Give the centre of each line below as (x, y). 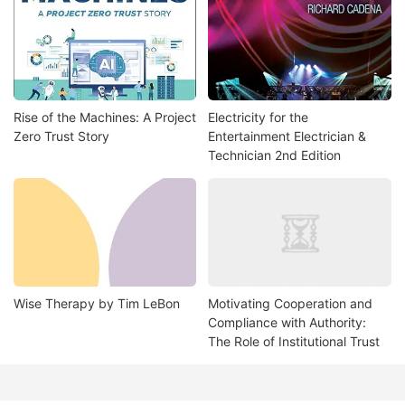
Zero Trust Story (61, 137)
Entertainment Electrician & (287, 137)
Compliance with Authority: (287, 322)
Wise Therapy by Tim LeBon (97, 303)
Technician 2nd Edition (275, 155)
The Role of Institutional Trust (294, 341)
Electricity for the (259, 118)
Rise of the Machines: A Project (105, 118)
